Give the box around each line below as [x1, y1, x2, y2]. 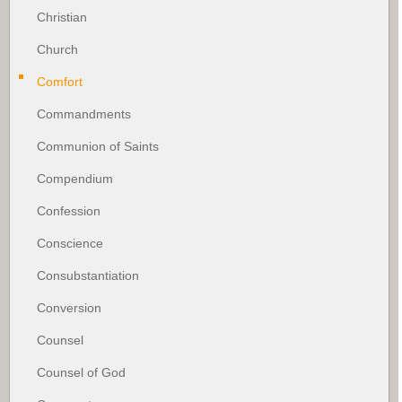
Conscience [37, 235, 103, 250]
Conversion [37, 300, 101, 315]
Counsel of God [37, 364, 126, 380]
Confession [37, 203, 100, 218]
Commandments [37, 106, 131, 121]
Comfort [37, 74, 83, 89]
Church [37, 41, 78, 57]
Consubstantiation [37, 267, 139, 283]
